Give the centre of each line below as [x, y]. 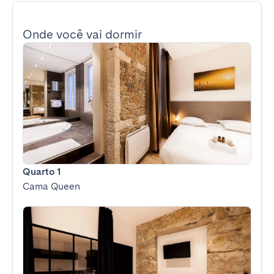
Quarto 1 [42, 172]
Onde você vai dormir [82, 34]
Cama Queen [51, 186]
